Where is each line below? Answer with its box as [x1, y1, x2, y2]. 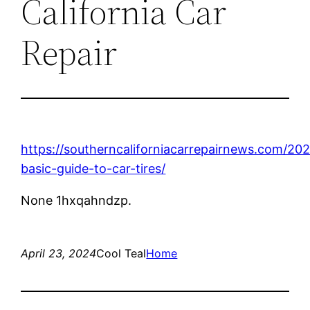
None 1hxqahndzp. [21, 192, 132, 208]
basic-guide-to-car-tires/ [21, 161, 166, 176]
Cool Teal [96, 246, 147, 260]
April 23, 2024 [21, 246, 97, 260]
